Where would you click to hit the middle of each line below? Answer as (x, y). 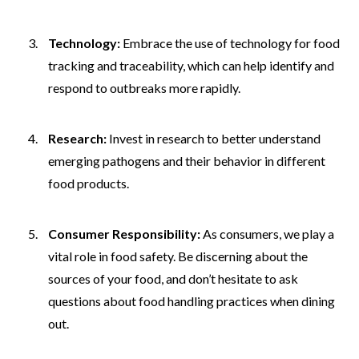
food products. (89, 183)
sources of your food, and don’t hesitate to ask (173, 278)
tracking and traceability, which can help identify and (191, 65)
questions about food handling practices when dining (192, 301)
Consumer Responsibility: (124, 233)
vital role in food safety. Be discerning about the (178, 256)
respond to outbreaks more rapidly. (144, 87)
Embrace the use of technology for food (230, 42)
